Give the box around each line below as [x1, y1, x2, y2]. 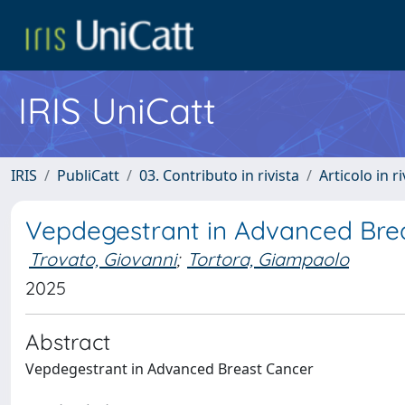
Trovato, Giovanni [29, 248, 176, 270]
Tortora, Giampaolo [187, 248, 349, 270]
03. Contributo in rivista [139, 165, 299, 185]
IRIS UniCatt [18, 88, 216, 133]
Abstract [25, 328, 110, 355]
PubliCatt [57, 165, 119, 185]
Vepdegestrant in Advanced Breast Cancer [25, 359, 314, 379]
